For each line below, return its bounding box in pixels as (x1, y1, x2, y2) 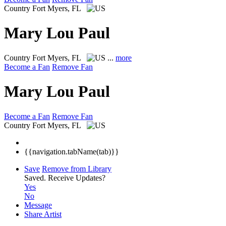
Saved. (24, 173, 48, 182)
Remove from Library (42, 164, 111, 173)
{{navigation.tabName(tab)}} (24, 147, 119, 156)
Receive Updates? (48, 173, 105, 182)
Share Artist (24, 209, 62, 218)
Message (24, 200, 52, 209)
